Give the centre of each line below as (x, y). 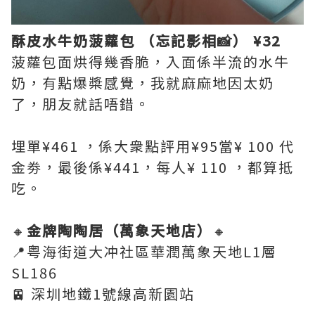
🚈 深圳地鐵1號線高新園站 (103, 294)
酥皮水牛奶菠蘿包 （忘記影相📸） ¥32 (146, 41)
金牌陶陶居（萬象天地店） (120, 231)
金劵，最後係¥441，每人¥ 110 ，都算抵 (153, 167)
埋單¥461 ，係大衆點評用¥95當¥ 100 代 (153, 146)
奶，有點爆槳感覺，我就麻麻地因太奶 (143, 83)
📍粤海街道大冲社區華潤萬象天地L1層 (144, 252)
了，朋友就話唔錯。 (81, 104)
